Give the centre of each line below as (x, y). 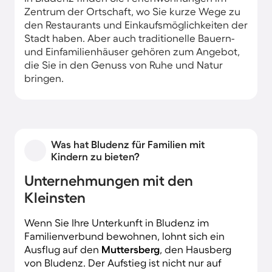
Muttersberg (131, 249)
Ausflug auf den (63, 249)
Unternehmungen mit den (109, 180)
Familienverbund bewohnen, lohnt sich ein (124, 236)
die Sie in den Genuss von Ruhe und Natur (124, 64)
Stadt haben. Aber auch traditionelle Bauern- (129, 38)
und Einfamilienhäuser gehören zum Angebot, (132, 51)
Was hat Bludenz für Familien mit (128, 144)
